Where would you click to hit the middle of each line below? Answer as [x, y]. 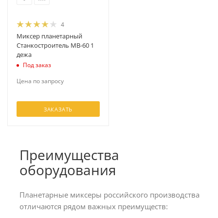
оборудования [68, 170]
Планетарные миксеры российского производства [109, 194]
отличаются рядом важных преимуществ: [94, 206]
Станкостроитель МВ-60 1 [55, 45]
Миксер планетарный [49, 36]
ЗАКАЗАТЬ [58, 109]
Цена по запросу [40, 81]
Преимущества [69, 154]
